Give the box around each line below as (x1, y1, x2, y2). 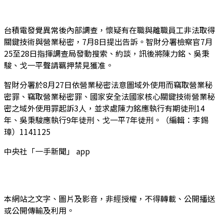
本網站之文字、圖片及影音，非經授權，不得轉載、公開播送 (4, 193, 215, 205)
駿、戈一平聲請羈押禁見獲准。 (4, 59, 113, 71)
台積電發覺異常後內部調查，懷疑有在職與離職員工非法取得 (4, 24, 215, 36)
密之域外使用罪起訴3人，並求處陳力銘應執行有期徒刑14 (4, 102, 205, 114)
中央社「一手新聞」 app (4, 145, 90, 157)
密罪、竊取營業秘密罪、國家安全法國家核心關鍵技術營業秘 (4, 90, 215, 103)
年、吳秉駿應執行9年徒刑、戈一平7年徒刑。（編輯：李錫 (4, 114, 208, 126)
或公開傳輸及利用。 (4, 204, 74, 217)
